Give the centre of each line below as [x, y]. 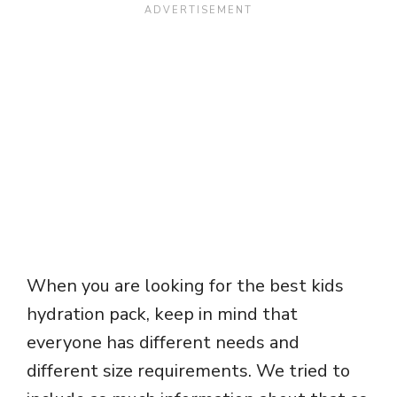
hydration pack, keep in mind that [162, 315]
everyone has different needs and [163, 343]
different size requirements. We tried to [188, 371]
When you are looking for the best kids [185, 286]
